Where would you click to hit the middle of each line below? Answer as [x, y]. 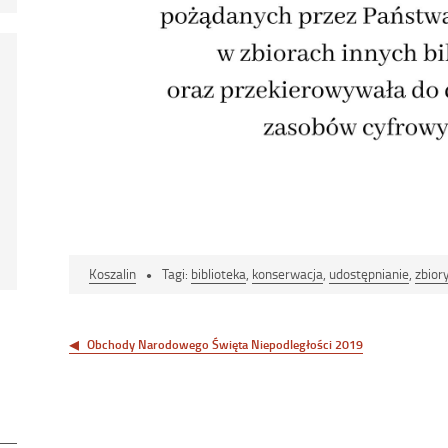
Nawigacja [114, 324]
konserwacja [287, 274]
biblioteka [218, 274]
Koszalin [112, 274]
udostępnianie [369, 274]
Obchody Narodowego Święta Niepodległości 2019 [225, 344]
